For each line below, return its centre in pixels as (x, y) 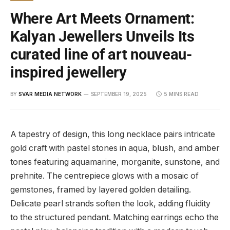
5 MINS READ (181, 94)
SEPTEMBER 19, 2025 (119, 94)
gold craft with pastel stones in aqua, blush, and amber (115, 148)
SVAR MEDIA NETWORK (50, 94)
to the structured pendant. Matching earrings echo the (114, 217)
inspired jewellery (69, 72)
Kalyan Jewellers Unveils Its (102, 36)
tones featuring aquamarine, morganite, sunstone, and (115, 162)
